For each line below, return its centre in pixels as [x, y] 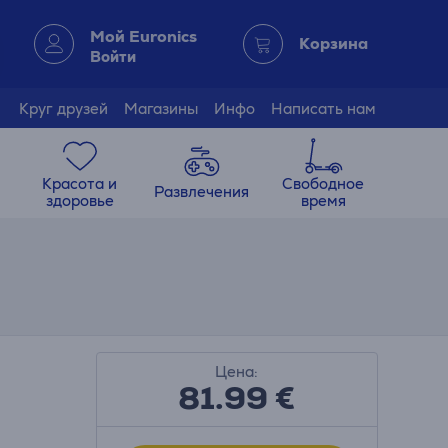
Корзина [333, 43]
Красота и [80, 183]
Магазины [161, 108]
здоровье [79, 200]
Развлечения [202, 191]
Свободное [323, 183]
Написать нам [323, 108]
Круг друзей [63, 108]
